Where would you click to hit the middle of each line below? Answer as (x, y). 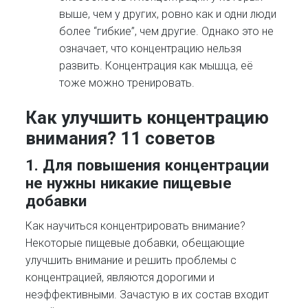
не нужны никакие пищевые (129, 183)
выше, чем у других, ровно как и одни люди (168, 14)
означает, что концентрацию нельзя (151, 49)
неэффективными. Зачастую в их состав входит (147, 295)
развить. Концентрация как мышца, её (156, 66)
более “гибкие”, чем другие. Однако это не (167, 32)
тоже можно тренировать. (127, 83)
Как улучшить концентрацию (147, 117)
